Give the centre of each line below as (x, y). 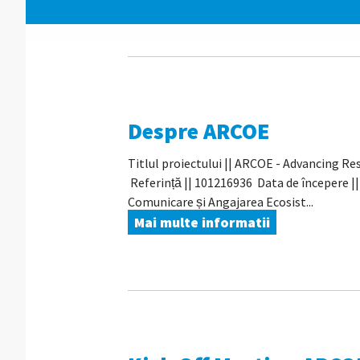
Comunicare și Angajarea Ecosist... (220, 202)
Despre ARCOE (198, 131)
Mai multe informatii (202, 222)
